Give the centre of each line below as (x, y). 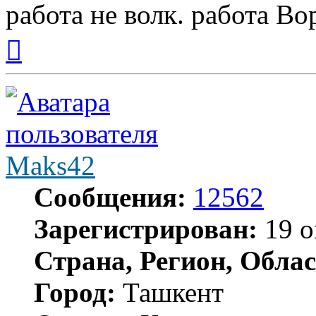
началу (37, 61)
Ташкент (170, 293)
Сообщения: (110, 197)
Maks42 (50, 166)
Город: (75, 293)
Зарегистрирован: (146, 229)
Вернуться (46, 36)
